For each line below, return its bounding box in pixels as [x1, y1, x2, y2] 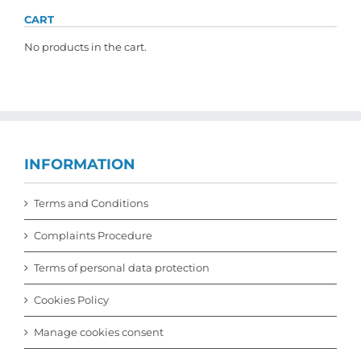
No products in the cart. [24, 39, 147, 53]
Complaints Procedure [34, 228, 152, 242]
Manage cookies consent [34, 325, 164, 338]
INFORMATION [24, 155, 135, 173]
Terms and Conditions [34, 196, 148, 210]
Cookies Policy [34, 293, 109, 306]
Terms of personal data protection [34, 260, 210, 274]
